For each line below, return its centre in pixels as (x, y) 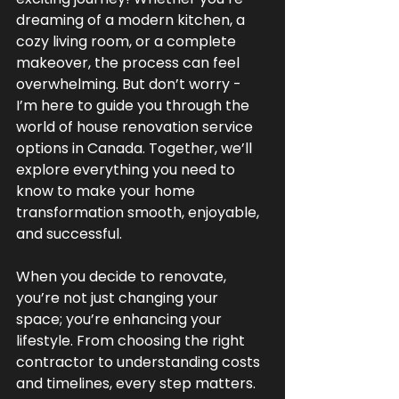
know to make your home (107, 191)
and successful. (69, 234)
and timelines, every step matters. (138, 383)
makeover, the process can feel (130, 63)
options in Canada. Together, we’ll (136, 148)
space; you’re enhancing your (121, 319)
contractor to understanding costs (140, 362)
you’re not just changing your (119, 298)
